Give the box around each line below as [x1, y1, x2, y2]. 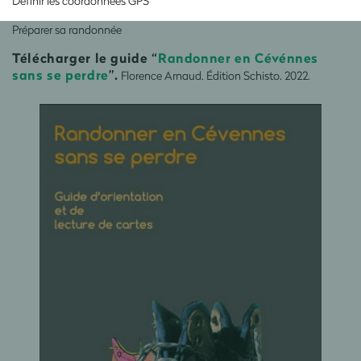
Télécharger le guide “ [12, 48, 158, 67]
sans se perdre [12, 64, 109, 84]
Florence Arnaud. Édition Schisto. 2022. [118, 67, 311, 83]
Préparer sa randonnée [12, 21, 122, 37]
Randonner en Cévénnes [157, 48, 319, 67]
